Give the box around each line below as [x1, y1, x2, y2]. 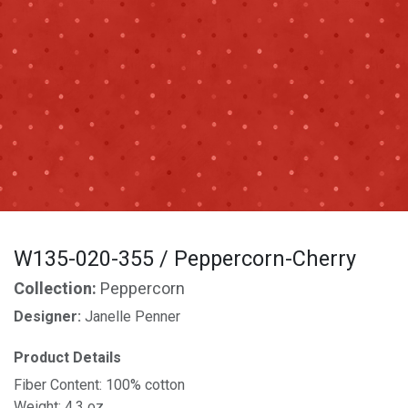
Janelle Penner [85, 308, 180, 325]
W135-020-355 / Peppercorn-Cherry [14, 243, 356, 275]
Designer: [14, 308, 85, 325]
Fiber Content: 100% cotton [14, 376, 185, 393]
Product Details [14, 347, 121, 369]
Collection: [14, 277, 100, 301]
